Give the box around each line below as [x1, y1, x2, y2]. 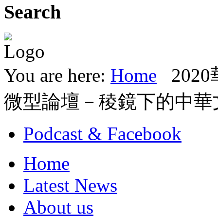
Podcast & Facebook [23, 123, 182, 144]
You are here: [4, 64, 110, 86]
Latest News [23, 174, 117, 196]
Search [4, 1, 61, 23]
